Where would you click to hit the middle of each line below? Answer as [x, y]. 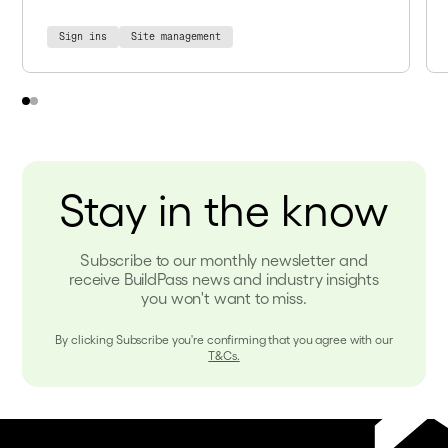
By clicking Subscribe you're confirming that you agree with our [224, 339]
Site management [176, 37]
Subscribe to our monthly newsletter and [224, 260]
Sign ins [83, 37]
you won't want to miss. [224, 298]
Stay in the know [224, 208]
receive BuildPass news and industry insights [224, 279]
